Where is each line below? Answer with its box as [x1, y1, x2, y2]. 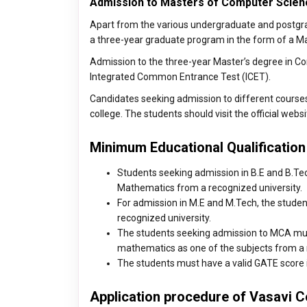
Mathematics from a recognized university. [117, 182, 302, 193]
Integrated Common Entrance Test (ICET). [90, 71, 271, 82]
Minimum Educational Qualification [90, 139, 306, 156]
